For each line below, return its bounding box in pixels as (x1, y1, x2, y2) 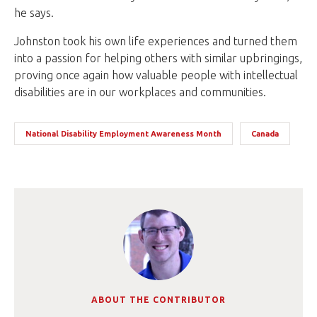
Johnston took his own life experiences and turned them (14, 34, 297, 47)
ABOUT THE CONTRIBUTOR (91, 294, 226, 304)
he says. (14, 6, 54, 19)
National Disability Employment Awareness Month (25, 129, 221, 138)
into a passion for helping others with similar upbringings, (14, 51, 302, 64)
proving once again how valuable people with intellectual (14, 68, 298, 81)
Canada (251, 129, 279, 138)
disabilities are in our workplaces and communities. (14, 85, 266, 98)
